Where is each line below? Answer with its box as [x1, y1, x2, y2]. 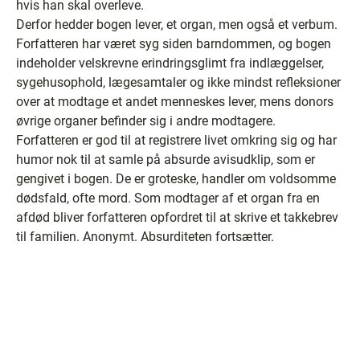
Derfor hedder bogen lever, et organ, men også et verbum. [16, 17, 337, 32]
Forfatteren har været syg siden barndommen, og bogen [16, 36, 331, 51]
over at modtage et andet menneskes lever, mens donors [16, 94, 333, 109]
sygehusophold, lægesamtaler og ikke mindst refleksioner [16, 75, 341, 90]
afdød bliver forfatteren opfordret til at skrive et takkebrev [16, 210, 338, 225]
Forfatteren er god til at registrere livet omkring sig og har [16, 133, 337, 148]
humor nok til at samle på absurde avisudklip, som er [16, 152, 315, 167]
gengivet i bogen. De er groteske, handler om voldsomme [16, 171, 336, 186]
